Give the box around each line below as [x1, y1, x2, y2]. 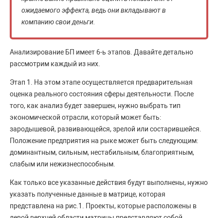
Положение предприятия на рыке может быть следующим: [10, 137, 198, 145]
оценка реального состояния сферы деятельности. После [10, 90, 194, 98]
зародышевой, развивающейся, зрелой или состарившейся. [10, 125, 201, 133]
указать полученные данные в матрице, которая [10, 190, 165, 198]
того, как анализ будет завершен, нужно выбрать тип [10, 102, 181, 109]
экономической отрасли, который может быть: [10, 113, 161, 121]
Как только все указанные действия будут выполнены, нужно [10, 179, 208, 186]
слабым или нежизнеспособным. [10, 160, 115, 168]
